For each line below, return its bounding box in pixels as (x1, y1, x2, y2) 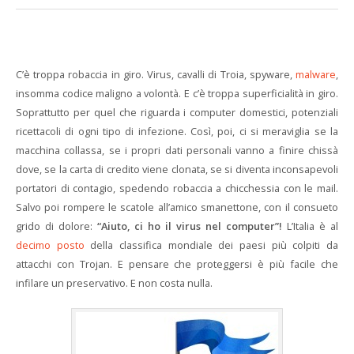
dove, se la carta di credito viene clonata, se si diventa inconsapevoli (16, 162, 338, 176)
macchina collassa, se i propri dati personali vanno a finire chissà (16, 143, 338, 157)
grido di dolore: (16, 219, 97, 233)
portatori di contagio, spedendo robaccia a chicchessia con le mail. (16, 181, 338, 195)
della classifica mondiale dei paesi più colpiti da (84, 238, 339, 252)
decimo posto (16, 238, 85, 252)
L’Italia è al (282, 219, 338, 233)
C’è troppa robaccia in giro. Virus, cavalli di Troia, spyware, (16, 67, 296, 81)
